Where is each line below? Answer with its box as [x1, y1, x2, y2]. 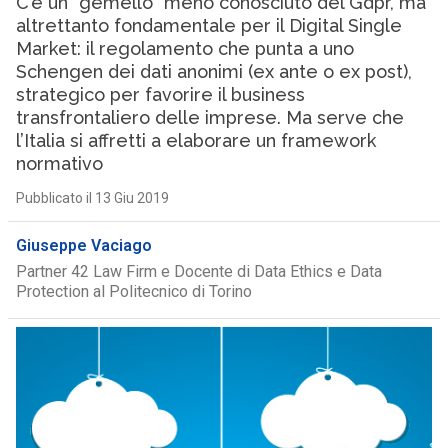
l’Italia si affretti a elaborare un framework [15, 130, 376, 151]
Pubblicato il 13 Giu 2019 [15, 190, 169, 206]
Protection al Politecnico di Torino [15, 282, 252, 301]
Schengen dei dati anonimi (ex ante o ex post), [15, 61, 412, 82]
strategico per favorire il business [15, 84, 305, 105]
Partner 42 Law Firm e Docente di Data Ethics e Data [15, 262, 382, 281]
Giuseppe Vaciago [15, 236, 152, 255]
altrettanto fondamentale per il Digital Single [15, 15, 402, 36]
